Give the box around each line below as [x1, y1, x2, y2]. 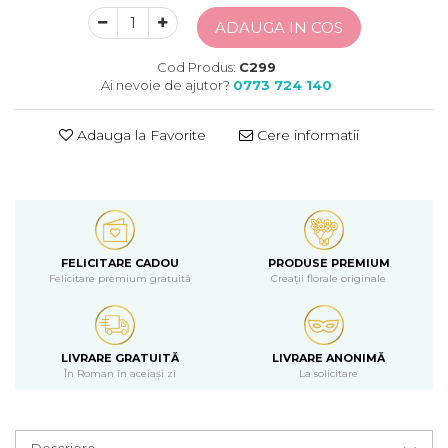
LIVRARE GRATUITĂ [60, 351, 179, 365]
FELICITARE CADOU [60, 256, 179, 270]
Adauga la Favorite [73, 126, 206, 144]
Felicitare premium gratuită [48, 272, 191, 285]
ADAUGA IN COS [214, 18, 343, 37]
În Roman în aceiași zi [63, 367, 176, 380]
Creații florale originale [271, 272, 386, 285]
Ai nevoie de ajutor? [101, 77, 230, 93]
